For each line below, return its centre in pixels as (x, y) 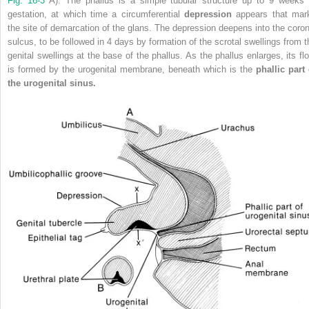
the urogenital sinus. (52, 83)
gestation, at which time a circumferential (96, 14)
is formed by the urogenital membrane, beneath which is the (132, 69)
